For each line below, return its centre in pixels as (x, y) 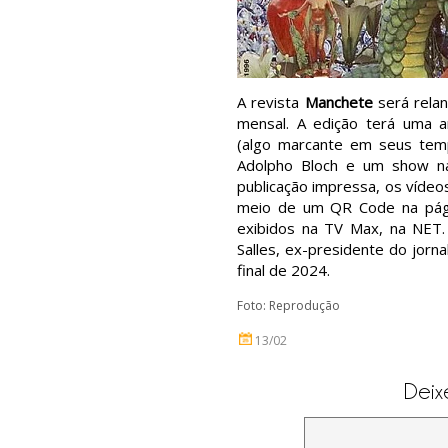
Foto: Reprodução (288, 305)
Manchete (338, 102)
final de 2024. (283, 270)
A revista (271, 102)
